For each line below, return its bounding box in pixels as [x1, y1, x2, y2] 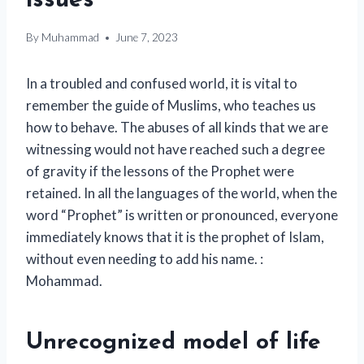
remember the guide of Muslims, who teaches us [26, 97, 316, 115]
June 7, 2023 [115, 31, 179, 45]
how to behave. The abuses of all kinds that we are [26, 119, 328, 136]
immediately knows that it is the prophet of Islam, [26, 228, 324, 246]
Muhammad [41, 31, 100, 45]
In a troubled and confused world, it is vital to [26, 75, 297, 93]
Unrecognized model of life [26, 331, 321, 355]
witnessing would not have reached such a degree [26, 141, 325, 158]
